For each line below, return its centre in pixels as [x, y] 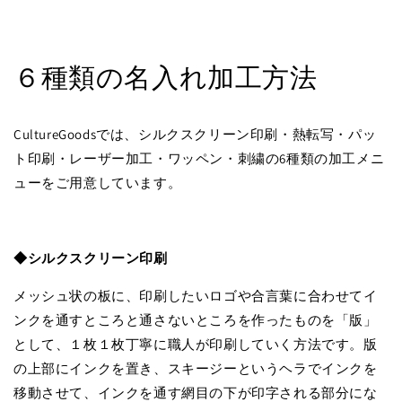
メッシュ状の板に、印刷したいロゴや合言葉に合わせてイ [196, 296]
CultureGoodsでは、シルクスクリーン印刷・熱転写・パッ [195, 135]
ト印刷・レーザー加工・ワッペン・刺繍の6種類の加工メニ [199, 159]
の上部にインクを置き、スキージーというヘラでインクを [196, 369]
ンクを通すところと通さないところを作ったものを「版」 [196, 320]
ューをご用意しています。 [98, 183]
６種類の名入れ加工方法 [166, 78]
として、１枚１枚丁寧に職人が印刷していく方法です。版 [196, 345]
